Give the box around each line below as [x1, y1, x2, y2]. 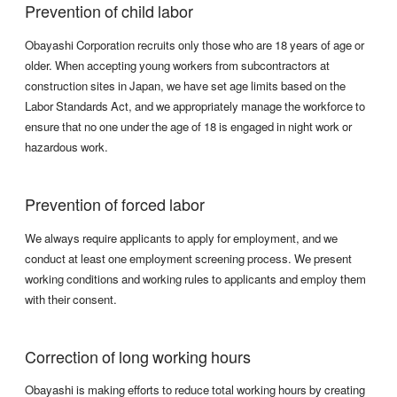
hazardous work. [25, 137, 108, 155]
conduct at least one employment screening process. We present [25, 249, 352, 267]
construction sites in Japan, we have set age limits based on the [25, 76, 346, 94]
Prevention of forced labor [25, 191, 205, 216]
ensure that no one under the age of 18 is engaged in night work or [25, 117, 352, 135]
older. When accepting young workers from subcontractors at [25, 56, 330, 74]
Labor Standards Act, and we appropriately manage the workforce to [25, 97, 365, 114]
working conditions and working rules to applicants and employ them [25, 269, 366, 287]
